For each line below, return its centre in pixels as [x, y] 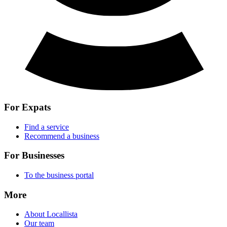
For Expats [27, 107]
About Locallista [51, 214]
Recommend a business [62, 136]
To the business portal [59, 175]
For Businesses [34, 156]
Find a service [47, 127]
